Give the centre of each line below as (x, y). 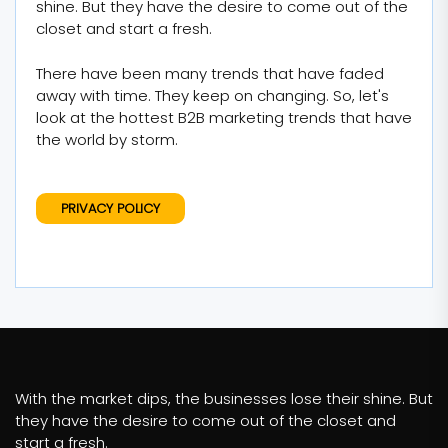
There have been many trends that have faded (210, 73)
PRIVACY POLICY (110, 208)
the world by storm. (107, 139)
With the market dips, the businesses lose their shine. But (224, 398)
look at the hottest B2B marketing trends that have (224, 117)
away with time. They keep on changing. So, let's (212, 95)
